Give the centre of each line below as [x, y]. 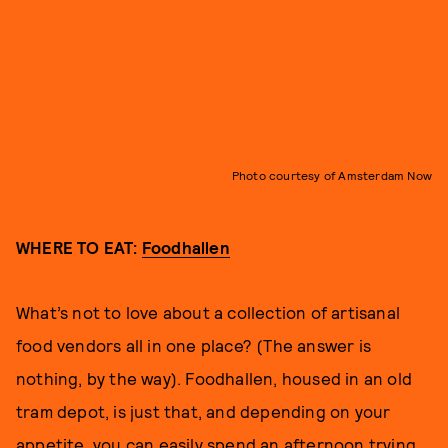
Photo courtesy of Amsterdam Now [331, 174]
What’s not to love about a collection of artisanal [208, 311]
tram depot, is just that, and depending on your [203, 410]
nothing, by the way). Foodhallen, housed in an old [214, 377]
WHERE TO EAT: [79, 246]
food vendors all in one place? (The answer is [194, 344]
